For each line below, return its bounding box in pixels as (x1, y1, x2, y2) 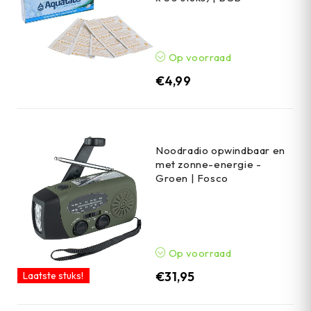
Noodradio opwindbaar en (155, 143, 285, 157)
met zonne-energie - (155, 157, 262, 171)
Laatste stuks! (23, 269, 84, 282)
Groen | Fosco (155, 171, 228, 185)
